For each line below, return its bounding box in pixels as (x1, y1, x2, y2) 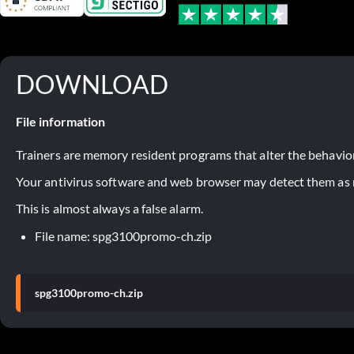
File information (16, 113, 105, 129)
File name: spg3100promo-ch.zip (35, 228, 212, 243)
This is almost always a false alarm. (16, 200, 203, 216)
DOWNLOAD (16, 68, 168, 100)
